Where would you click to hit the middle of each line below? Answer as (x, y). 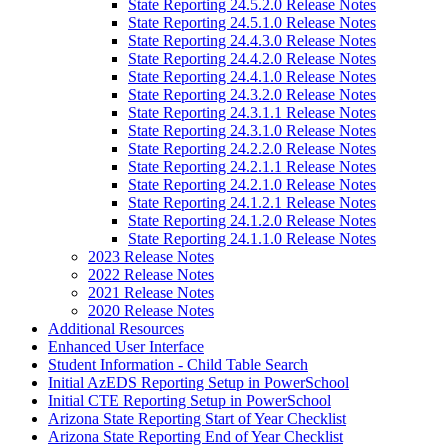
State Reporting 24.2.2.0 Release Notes (252, 148)
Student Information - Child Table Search (178, 364)
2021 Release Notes (151, 292)
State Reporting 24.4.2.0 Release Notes (252, 58)
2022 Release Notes (151, 274)
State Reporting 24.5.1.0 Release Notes (252, 22)
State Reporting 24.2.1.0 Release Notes (252, 184)
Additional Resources (116, 328)
